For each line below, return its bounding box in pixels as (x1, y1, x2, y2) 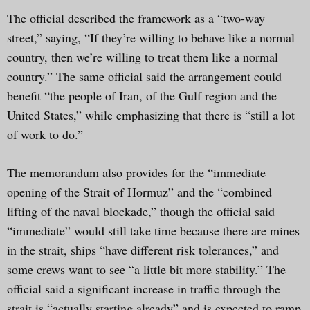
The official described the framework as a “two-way (7, 9, 265, 26)
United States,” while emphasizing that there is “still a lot (7, 106, 295, 123)
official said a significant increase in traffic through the (7, 280, 280, 297)
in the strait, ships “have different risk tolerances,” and (7, 241, 279, 258)
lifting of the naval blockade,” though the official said (7, 202, 275, 219)
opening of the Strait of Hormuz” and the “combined (7, 183, 272, 200)
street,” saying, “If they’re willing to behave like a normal (7, 28, 295, 46)
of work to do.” (7, 125, 83, 143)
